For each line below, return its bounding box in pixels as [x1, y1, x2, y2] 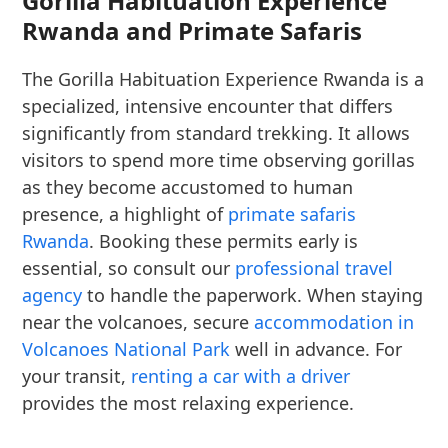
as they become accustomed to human [22, 175, 354, 199]
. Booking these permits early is [89, 229, 359, 253]
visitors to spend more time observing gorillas [22, 148, 416, 172]
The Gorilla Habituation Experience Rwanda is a [22, 67, 425, 91]
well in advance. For [230, 337, 403, 361]
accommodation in [254, 310, 415, 334]
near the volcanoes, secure [22, 310, 255, 334]
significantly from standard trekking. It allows [22, 121, 411, 145]
